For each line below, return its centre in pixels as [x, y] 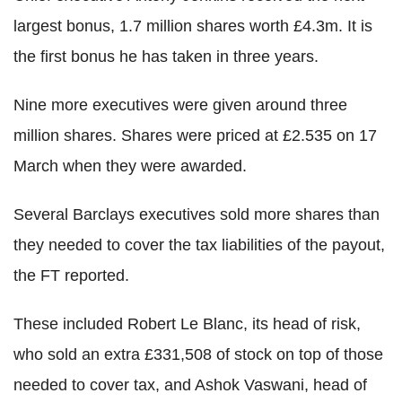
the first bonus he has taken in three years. [166, 56]
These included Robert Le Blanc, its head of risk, [187, 323]
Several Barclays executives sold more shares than [197, 214]
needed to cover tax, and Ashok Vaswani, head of [190, 385]
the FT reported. [71, 275]
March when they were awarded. [130, 166]
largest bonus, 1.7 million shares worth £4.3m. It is [193, 26]
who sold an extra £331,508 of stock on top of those [198, 354]
